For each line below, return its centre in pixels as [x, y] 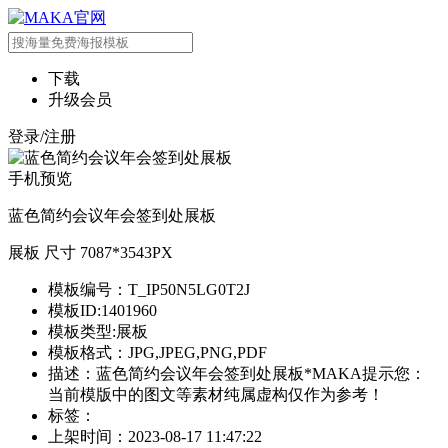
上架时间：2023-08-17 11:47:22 [155, 436]
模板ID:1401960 [102, 310]
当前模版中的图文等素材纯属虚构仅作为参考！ [216, 394]
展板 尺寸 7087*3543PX [90, 252]
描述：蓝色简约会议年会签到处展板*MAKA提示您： [237, 373]
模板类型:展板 [98, 331]
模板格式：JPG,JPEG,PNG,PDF [157, 352]
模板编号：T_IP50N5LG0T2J [149, 289]
